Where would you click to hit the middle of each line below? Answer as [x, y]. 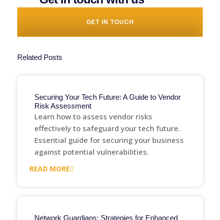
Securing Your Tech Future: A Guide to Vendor [108, 97]
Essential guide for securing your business [109, 140]
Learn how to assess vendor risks [93, 116]
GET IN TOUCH [110, 22]
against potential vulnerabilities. [92, 152]
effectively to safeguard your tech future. [107, 128]
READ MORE [50, 169]
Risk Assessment [63, 106]
